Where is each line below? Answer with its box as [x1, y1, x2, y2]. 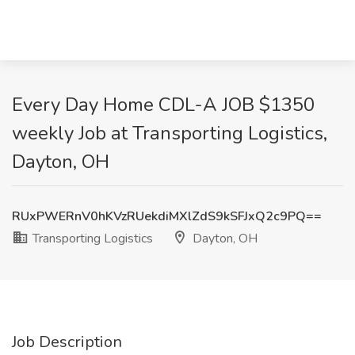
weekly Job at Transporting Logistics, [12, 120, 327, 146]
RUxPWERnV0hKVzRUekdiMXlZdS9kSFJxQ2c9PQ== [12, 208, 322, 225]
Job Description [12, 331, 122, 353]
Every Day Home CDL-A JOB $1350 [12, 92, 315, 117]
